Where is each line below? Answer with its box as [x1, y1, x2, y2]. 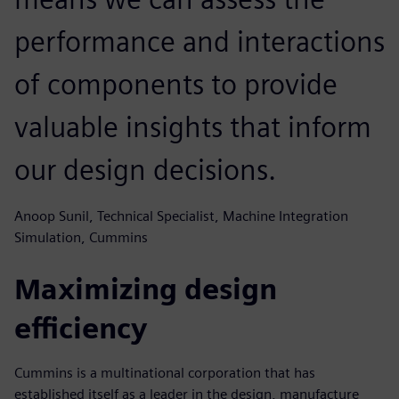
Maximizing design [14, 271, 277, 306]
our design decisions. [14, 151, 276, 187]
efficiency [14, 310, 147, 346]
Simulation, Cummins [14, 228, 148, 246]
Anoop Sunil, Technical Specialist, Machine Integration [14, 207, 348, 224]
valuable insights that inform [14, 109, 371, 144]
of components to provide [14, 66, 338, 102]
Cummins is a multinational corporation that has [14, 363, 315, 381]
